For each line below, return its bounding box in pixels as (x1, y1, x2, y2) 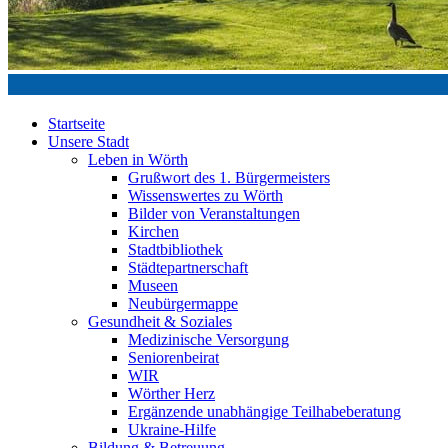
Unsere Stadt (48, 133, 129, 150)
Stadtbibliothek (128, 241, 223, 258)
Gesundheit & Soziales (88, 313, 232, 330)
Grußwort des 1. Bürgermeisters (128, 169, 330, 186)
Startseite (48, 115, 105, 132)
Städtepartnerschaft (128, 259, 248, 276)
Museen (128, 277, 178, 294)
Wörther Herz (128, 385, 215, 402)
